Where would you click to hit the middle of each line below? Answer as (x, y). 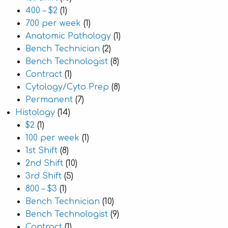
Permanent (49, 100)
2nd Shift (44, 163)
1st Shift (41, 151)
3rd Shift (44, 176)
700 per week (53, 23)
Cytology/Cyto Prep (67, 87)
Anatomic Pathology (68, 36)
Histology (35, 112)
